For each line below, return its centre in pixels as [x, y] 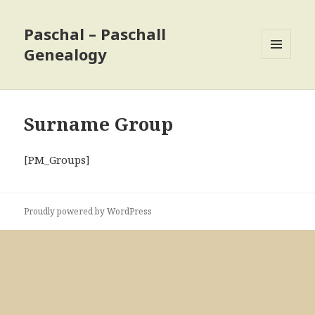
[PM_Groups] [57, 160]
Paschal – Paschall [95, 34]
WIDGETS [282, 89]
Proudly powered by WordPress [88, 212]
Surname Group [99, 124]
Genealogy [66, 54]
